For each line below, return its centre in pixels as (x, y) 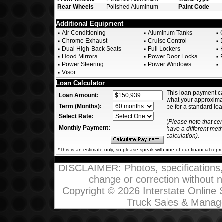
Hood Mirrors (79, 56)
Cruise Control (166, 41)
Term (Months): (80, 106)
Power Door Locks (172, 56)
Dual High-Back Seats (91, 49)
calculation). (183, 136)
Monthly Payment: (84, 128)
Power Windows (169, 64)
